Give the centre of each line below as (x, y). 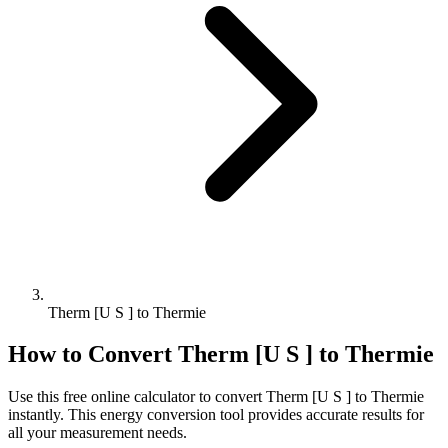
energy (121, 415)
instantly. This (54, 415)
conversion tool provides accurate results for (283, 415)
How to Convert (93, 354)
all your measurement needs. (97, 433)
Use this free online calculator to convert (137, 397)
